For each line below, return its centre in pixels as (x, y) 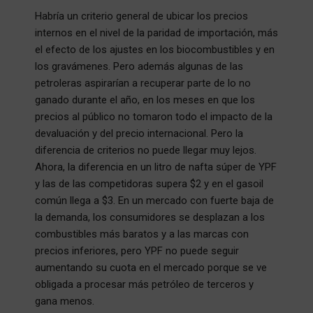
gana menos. (65, 301)
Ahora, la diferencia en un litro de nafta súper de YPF (156, 167)
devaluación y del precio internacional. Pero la (139, 133)
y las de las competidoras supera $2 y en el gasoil (149, 183)
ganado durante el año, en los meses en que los (145, 100)
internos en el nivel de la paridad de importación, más (156, 32)
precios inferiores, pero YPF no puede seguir (137, 250)
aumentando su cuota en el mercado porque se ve (151, 267)
